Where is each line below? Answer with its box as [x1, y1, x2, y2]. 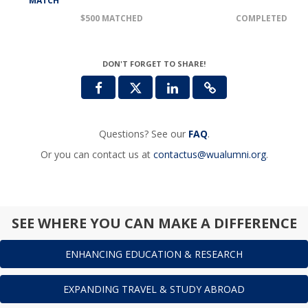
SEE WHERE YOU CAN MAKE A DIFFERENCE [11, 214, 297, 233]
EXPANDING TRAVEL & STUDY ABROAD [63, 283, 245, 296]
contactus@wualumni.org [153, 148, 266, 162]
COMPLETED [236, 12, 287, 25]
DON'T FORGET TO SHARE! [102, 58, 206, 69]
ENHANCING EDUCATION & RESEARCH [65, 247, 243, 261]
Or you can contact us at [40, 148, 153, 162]
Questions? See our [98, 127, 188, 141]
